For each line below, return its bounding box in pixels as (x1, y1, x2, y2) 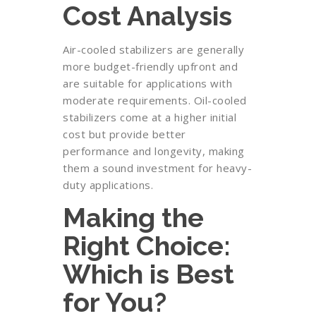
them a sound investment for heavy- (63, 161, 252, 175)
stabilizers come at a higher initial (63, 110, 236, 124)
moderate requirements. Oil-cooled (63, 93, 247, 107)
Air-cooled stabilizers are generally (63, 42, 244, 56)
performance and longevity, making (63, 144, 245, 158)
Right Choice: (63, 230, 231, 262)
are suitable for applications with (63, 76, 232, 90)
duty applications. (63, 178, 153, 192)
